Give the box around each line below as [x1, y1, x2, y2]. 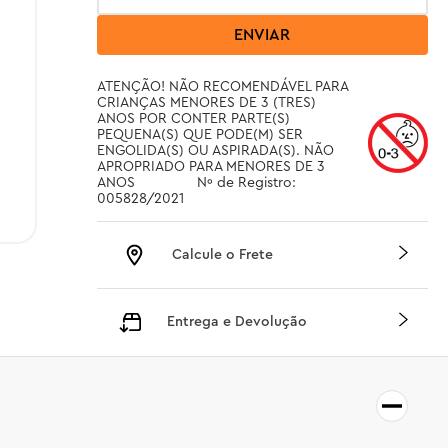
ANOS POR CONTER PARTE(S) [96, 112, 290, 126]
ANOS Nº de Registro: [96, 176, 135, 190]
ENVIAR [234, 27, 291, 43]
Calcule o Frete [171, 247, 273, 262]
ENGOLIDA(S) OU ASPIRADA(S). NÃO [96, 144, 334, 158]
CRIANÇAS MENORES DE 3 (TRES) [96, 96, 316, 110]
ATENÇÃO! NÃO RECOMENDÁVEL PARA [96, 80, 348, 94]
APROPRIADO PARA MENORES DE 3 [96, 160, 325, 174]
